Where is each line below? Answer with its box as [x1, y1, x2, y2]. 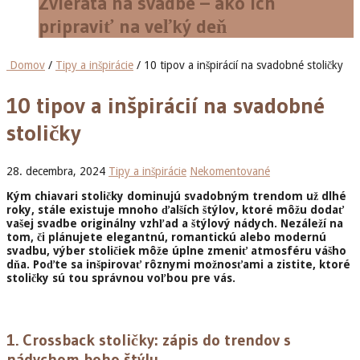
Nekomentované [190, 164, 270, 178]
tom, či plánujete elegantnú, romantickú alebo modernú [6, 230, 326, 243]
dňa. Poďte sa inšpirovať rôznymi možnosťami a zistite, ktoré [6, 257, 350, 271]
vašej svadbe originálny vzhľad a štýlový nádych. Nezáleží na [6, 216, 343, 230]
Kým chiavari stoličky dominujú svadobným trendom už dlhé [6, 189, 346, 202]
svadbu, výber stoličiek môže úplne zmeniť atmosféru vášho [6, 243, 346, 257]
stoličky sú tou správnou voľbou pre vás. [6, 271, 235, 284]
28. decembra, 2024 [6, 164, 105, 178]
